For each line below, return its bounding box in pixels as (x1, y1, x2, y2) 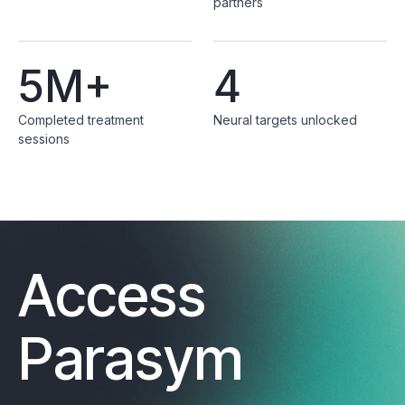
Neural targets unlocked (213, 112, 357, 127)
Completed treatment (18, 112, 144, 127)
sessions (18, 131, 70, 146)
